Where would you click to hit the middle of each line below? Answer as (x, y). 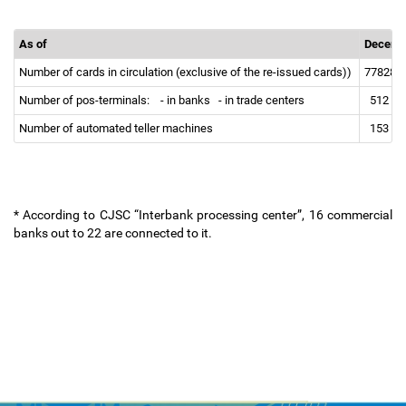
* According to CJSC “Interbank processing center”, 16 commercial (203, 215)
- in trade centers (263, 100)
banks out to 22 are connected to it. (114, 233)
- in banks (188, 100)
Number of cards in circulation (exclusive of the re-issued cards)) (187, 72)
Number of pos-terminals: (86, 100)
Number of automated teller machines (117, 128)
